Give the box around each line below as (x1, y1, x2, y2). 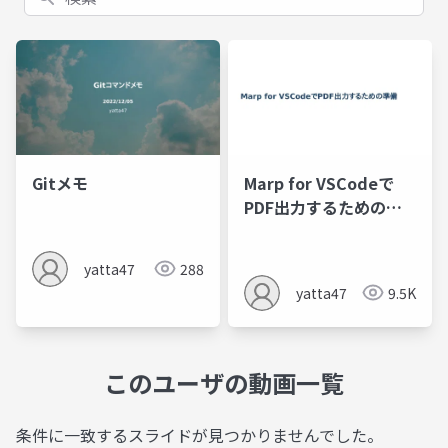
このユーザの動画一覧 (104, 364, 344, 400)
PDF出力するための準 (244, 194, 402, 219)
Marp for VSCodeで (244, 170, 394, 195)
